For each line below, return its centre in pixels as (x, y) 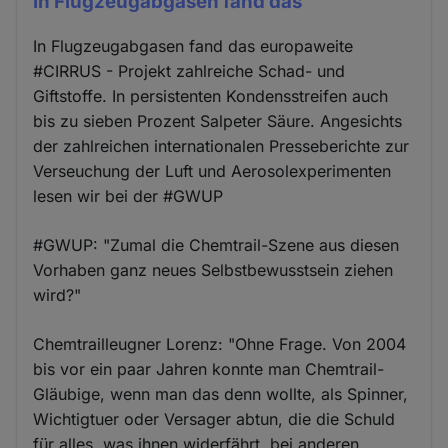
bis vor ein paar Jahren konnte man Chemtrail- (209, 369)
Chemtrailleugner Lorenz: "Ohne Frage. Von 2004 (220, 344)
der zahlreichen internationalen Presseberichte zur (221, 146)
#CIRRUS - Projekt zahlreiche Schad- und (189, 71)
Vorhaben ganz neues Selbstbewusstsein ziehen (213, 270)
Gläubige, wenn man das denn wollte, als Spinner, (221, 394)
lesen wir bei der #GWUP (128, 196)
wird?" (57, 295)
